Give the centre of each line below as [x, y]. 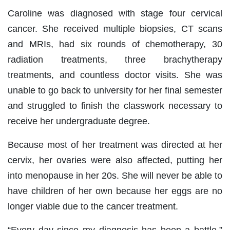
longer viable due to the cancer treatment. [93, 207]
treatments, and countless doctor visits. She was [115, 75]
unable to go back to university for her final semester [115, 91]
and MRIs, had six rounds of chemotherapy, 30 [115, 44]
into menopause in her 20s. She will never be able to [115, 176]
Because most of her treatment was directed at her [115, 145]
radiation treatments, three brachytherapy [115, 60]
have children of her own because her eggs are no [115, 191]
